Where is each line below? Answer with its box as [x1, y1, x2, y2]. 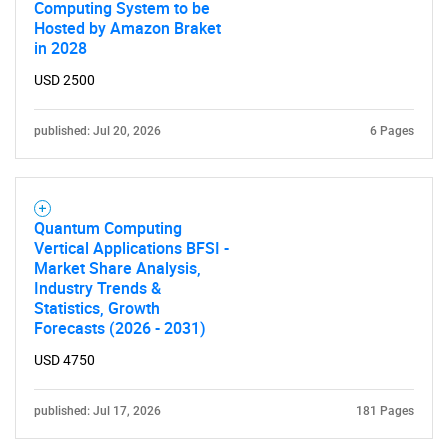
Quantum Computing [34, 217, 182, 239]
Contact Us [185, 160, 263, 182]
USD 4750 [34, 352, 95, 368]
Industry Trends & [34, 277, 161, 299]
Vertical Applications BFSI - [34, 237, 229, 259]
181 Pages [356, 404, 414, 418]
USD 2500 [34, 72, 95, 88]
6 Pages [370, 124, 414, 138]
